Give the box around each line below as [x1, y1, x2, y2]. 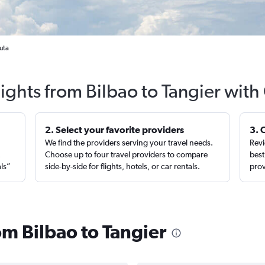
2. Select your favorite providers [45, 124, 185, 135]
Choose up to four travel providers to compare [45, 150, 208, 159]
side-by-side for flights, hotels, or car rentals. [45, 161, 201, 171]
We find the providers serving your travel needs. [45, 138, 214, 147]
